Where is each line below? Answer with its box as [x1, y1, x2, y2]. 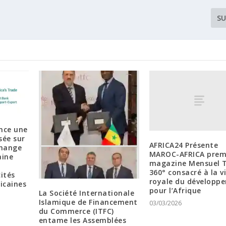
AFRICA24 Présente [149, 140, 218, 150]
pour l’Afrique [149, 185, 201, 195]
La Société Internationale [38, 188, 135, 198]
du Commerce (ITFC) [38, 206, 114, 216]
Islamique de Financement [38, 197, 138, 207]
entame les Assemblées [38, 215, 127, 225]
